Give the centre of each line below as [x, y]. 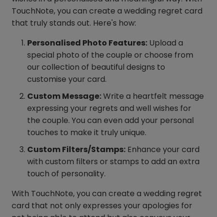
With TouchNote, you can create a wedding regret [107, 194]
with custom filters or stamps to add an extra [113, 162]
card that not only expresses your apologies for [102, 206]
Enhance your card [163, 150]
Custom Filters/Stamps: [76, 150]
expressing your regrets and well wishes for [109, 108]
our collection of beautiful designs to [96, 67]
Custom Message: [64, 96]
